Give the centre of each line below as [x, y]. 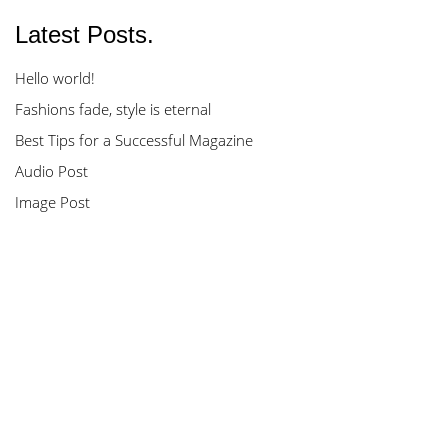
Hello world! [55, 78]
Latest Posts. [84, 34]
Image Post [52, 202]
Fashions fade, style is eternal [113, 109]
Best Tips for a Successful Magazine [134, 140]
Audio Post [51, 171]
